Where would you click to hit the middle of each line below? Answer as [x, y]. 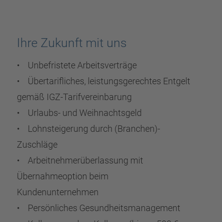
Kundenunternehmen [57, 192]
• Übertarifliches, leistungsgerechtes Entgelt [103, 81]
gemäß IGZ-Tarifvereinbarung [74, 97]
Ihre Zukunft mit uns [72, 43]
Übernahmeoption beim [62, 176]
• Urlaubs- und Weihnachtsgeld [79, 113]
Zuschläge [37, 145]
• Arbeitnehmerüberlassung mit [80, 161]
